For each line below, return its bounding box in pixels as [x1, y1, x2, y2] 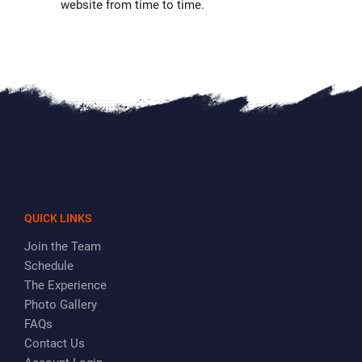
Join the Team [24, 239, 101, 255]
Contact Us [24, 336, 85, 351]
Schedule [24, 259, 74, 274]
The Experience [24, 278, 107, 293]
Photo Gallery [24, 297, 97, 313]
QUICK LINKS [24, 212, 91, 225]
